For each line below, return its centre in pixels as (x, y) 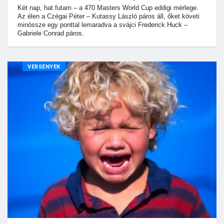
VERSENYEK (44, 66)
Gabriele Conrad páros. (51, 33)
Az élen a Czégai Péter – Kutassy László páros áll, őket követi (108, 16)
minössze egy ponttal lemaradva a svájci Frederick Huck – (102, 24)
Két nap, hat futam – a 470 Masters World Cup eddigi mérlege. (108, 7)
